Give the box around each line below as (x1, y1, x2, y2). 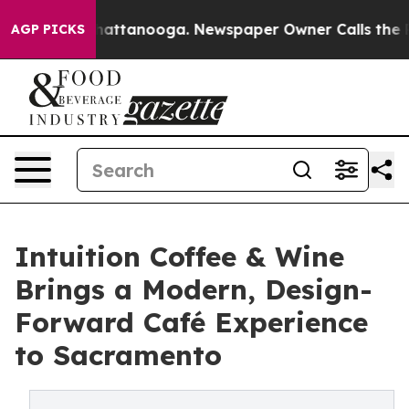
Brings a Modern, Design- (15, 272, 372, 307)
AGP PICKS (11, 21, 85, 37)
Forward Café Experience (15, 305, 368, 340)
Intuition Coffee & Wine (15, 239, 344, 274)
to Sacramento (15, 338, 222, 372)
